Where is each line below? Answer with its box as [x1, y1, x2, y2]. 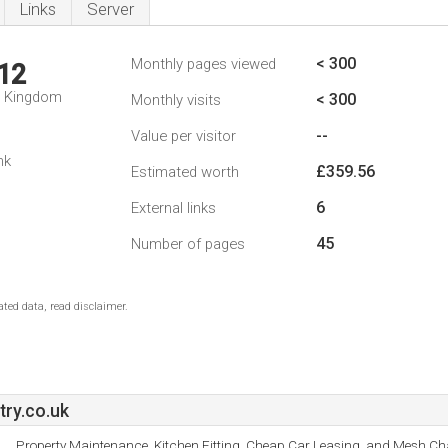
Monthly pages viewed [131, 55, 276, 73]
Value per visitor [131, 127, 236, 145]
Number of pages [131, 235, 245, 253]
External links [131, 199, 216, 217]
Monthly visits [131, 91, 221, 109]
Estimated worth [131, 163, 239, 181]
